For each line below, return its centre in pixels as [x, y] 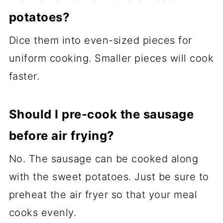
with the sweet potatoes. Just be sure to [109, 176]
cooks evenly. [43, 212]
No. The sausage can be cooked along [104, 159]
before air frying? [61, 135]
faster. [24, 76]
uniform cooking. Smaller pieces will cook [111, 58]
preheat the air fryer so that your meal [103, 194]
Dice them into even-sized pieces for [100, 40]
